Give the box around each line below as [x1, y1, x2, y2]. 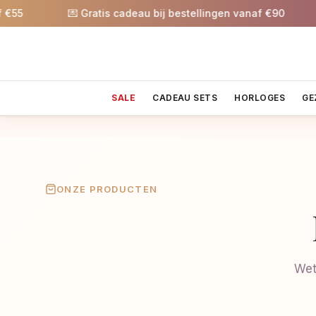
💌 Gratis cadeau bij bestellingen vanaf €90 [46, 7, 263, 19]
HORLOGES [234, 92, 286, 103]
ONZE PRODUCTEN [56, 183, 158, 195]
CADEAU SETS [152, 92, 218, 103]
